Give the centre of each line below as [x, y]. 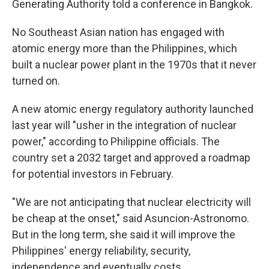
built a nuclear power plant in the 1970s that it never [134, 65]
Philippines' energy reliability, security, [101, 251]
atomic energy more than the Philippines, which [125, 48]
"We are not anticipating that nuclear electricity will [131, 202]
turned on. [36, 81]
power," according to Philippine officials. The [116, 141]
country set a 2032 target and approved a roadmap [131, 158]
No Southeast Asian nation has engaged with [118, 32]
